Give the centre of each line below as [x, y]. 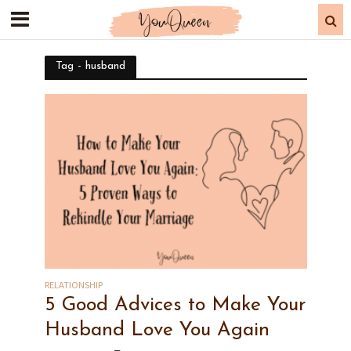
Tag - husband [90, 66]
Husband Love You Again [157, 331]
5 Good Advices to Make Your [175, 306]
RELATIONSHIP [73, 285]
